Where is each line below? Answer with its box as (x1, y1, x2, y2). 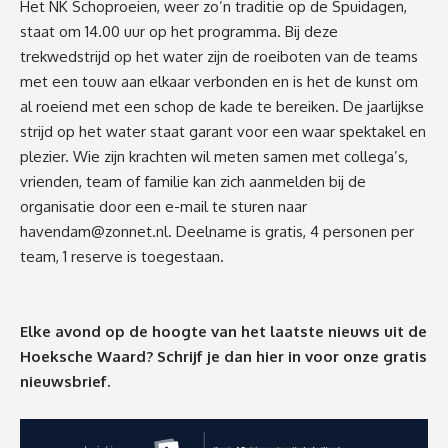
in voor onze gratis (288, 346, 427, 366)
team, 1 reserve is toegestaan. (20, 246, 224, 266)
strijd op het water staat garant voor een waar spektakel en (20, 121, 426, 141)
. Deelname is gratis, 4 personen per (168, 221, 414, 241)
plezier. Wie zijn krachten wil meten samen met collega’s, (20, 146, 408, 166)
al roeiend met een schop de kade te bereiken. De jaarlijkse (20, 96, 424, 116)
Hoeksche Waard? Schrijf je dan (20, 346, 256, 366)
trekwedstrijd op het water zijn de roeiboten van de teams (20, 46, 418, 66)
